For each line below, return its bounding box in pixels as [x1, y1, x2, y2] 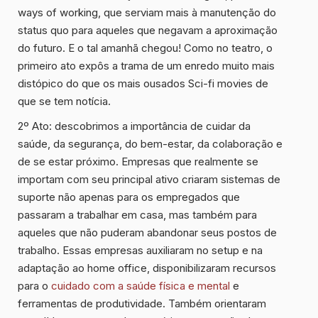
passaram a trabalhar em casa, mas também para [18, 208, 257, 222]
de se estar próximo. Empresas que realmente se [18, 155, 258, 169]
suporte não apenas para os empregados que [18, 190, 240, 204]
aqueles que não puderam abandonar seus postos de [18, 226, 277, 240]
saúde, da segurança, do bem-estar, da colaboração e [18, 137, 283, 151]
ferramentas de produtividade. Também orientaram [18, 297, 266, 311]
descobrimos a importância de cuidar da [52, 119, 251, 133]
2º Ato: [18, 119, 52, 133]
